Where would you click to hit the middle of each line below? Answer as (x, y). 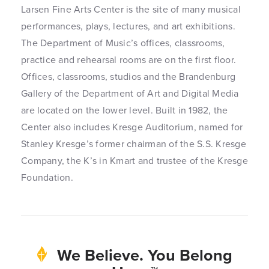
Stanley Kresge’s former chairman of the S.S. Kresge (134, 144)
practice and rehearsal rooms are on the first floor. (128, 59)
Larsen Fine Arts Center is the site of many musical (131, 9)
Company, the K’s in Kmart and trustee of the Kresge (134, 160)
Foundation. (47, 177)
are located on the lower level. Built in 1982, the (125, 110)
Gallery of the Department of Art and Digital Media (130, 93)
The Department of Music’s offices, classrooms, (123, 43)
